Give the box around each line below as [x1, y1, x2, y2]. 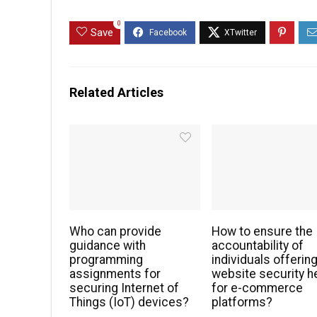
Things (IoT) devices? [69, 295, 190, 310]
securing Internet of [69, 281, 180, 296]
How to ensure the [212, 224, 313, 239]
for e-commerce [212, 281, 304, 296]
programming [69, 253, 144, 267]
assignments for [69, 267, 161, 282]
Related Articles [69, 85, 163, 100]
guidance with [69, 238, 146, 253]
